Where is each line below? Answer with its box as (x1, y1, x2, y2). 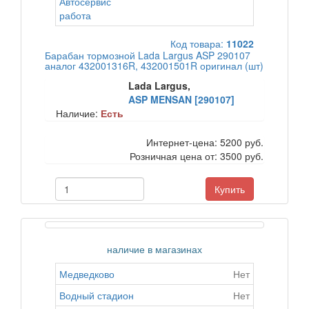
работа (59, 8, 91, 22)
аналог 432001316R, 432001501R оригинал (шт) (45, 59, 263, 72)
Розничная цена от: (130, 149, 220, 163)
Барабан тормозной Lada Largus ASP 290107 (45, 48, 250, 62)
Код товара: (170, 37, 226, 50)
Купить (215, 182, 245, 196)
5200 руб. (220, 135, 263, 149)
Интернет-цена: (146, 135, 220, 149)
